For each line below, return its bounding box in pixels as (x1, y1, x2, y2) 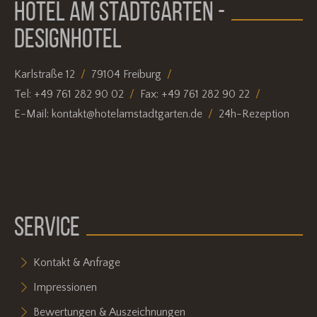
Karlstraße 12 (13, 68, 75, 81)
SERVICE (13, 211, 80, 241)
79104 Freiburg (91, 68, 161, 81)
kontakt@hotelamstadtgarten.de (51, 107, 202, 120)
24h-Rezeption (218, 107, 289, 120)
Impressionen (33, 280, 98, 294)
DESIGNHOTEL (13, 23, 122, 53)
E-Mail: (13, 107, 52, 120)
